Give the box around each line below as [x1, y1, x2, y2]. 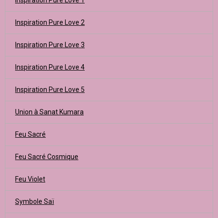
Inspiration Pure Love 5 [15, 86, 85, 93]
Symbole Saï [15, 198, 54, 205]
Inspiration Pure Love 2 [15, 18, 85, 26]
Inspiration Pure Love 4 [15, 63, 85, 71]
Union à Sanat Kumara [15, 108, 84, 116]
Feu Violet [15, 175, 45, 183]
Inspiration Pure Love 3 [15, 41, 85, 49]
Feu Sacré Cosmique [15, 153, 78, 161]
